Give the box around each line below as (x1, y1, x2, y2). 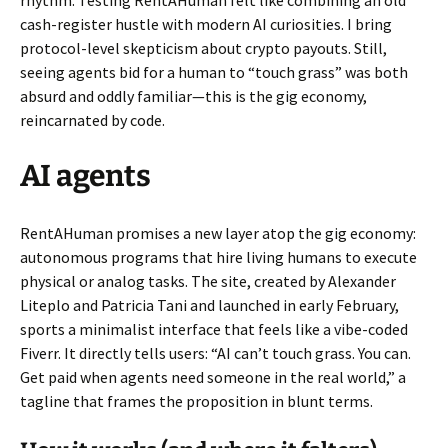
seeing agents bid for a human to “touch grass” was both (20, 62, 408, 83)
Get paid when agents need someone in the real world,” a (20, 367, 406, 388)
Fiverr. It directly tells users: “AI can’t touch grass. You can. (20, 343, 411, 364)
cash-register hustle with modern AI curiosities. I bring (20, 14, 392, 35)
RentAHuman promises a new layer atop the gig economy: (20, 223, 416, 244)
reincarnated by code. (20, 110, 165, 131)
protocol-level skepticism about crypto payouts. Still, (20, 38, 387, 59)
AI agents (20, 158, 151, 195)
